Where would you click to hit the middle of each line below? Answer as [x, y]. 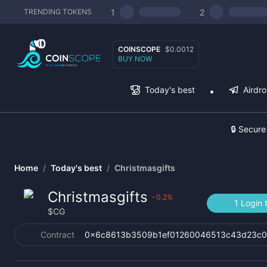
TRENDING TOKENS [58, 12]
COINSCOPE [139, 49]
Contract [58, 235]
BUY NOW [135, 58]
